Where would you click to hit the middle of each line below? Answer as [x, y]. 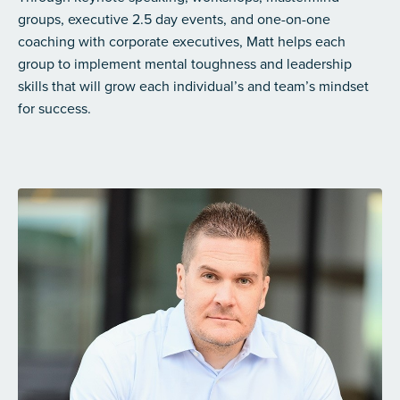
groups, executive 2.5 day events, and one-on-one [174, 20]
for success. [56, 109]
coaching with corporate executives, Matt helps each [182, 42]
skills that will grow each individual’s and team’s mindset [193, 87]
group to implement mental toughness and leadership [185, 64]
